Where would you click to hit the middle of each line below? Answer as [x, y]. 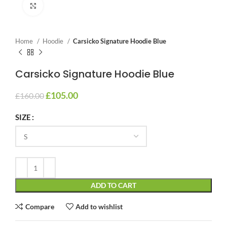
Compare [40, 206]
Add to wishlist [99, 206]
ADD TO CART [113, 185]
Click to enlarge [66, 5]
